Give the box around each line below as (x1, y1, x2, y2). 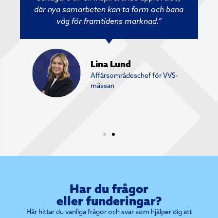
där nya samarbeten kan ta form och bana (34, 4, 184, 14)
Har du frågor (70, 180, 148, 197)
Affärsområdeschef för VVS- (90, 71, 178, 80)
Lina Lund (90, 58, 131, 70)
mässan (90, 81, 114, 91)
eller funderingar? (56, 192, 162, 209)
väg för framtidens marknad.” (56, 16, 162, 26)
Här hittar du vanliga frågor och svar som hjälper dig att (26, 207, 192, 216)
